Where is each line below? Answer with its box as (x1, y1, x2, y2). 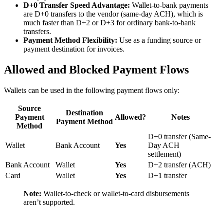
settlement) (148, 150, 181, 159)
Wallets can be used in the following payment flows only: (4, 86, 180, 95)
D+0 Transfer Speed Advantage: (23, 1, 130, 10)
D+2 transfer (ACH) (148, 161, 211, 169)
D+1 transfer (148, 171, 187, 180)
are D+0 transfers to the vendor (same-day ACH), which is (23, 10, 203, 18)
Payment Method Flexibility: (23, 36, 117, 45)
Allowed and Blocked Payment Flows (4, 63, 189, 76)
